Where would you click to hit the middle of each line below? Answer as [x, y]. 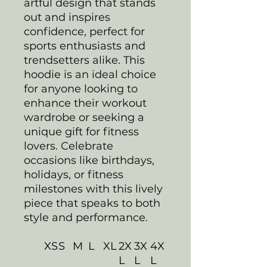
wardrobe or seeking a [84, 117]
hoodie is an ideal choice [90, 74]
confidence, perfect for [84, 31]
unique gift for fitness [81, 131]
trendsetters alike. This [84, 60]
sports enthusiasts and [85, 46]
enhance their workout [85, 103]
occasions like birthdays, [89, 160]
